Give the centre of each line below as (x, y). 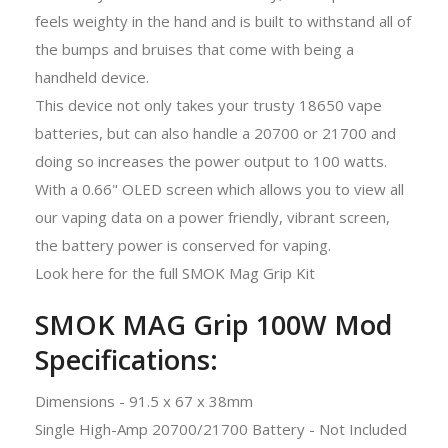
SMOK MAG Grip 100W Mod (213, 324)
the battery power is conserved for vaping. (183, 244)
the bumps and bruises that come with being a (194, 48)
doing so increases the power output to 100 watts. (211, 160)
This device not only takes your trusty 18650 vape (208, 104)
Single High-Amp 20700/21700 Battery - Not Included (221, 428)
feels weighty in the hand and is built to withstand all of (223, 20)
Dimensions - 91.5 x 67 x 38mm (144, 400)
